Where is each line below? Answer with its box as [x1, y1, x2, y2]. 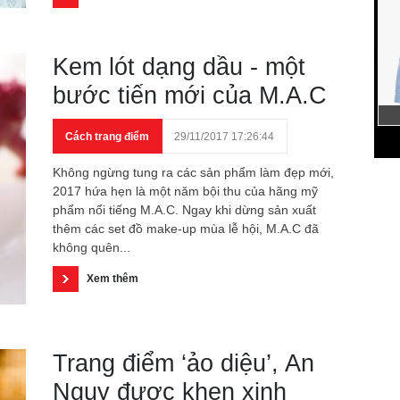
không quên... [53, 240, 130, 254]
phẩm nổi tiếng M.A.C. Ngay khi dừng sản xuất [53, 203, 316, 217]
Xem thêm [87, 272, 138, 285]
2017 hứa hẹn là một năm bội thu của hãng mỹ [53, 184, 318, 198]
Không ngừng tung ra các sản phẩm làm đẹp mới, [53, 165, 334, 179]
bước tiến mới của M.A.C [53, 82, 327, 109]
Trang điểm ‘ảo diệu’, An [53, 350, 314, 377]
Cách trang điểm [65, 130, 149, 143]
